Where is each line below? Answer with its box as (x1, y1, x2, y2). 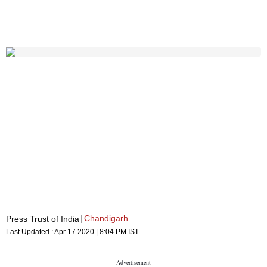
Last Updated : (6, 228, 54, 237)
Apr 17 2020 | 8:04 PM (54, 228, 126, 237)
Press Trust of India (6, 213, 79, 223)
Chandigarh (84, 213, 128, 223)
